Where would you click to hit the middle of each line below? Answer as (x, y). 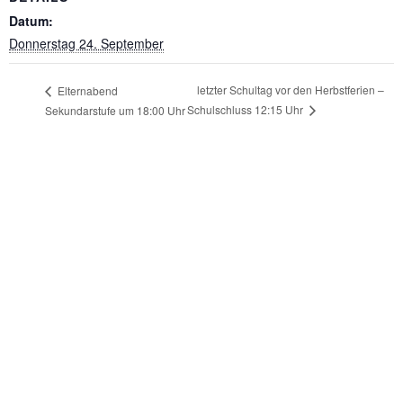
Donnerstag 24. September (86, 43)
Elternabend (86, 90)
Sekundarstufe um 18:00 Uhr (115, 111)
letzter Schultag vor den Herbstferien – (291, 90)
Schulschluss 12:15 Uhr (247, 110)
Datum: (31, 20)
